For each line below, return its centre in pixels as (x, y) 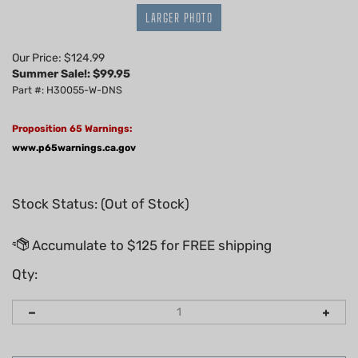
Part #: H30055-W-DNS (67, 89)
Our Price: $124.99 (58, 58)
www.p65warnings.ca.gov (74, 147)
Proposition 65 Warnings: (72, 128)
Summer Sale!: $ (56, 74)
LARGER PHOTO (179, 17)
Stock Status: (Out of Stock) (101, 203)
